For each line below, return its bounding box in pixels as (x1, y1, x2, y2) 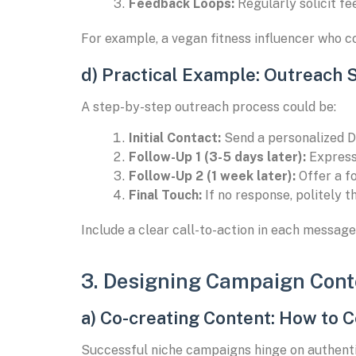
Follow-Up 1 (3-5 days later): (129, 149, 306, 165)
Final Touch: (129, 188, 202, 203)
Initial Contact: (129, 130, 221, 146)
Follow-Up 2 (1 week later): (129, 168, 296, 184)
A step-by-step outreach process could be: (81, 99, 336, 115)
